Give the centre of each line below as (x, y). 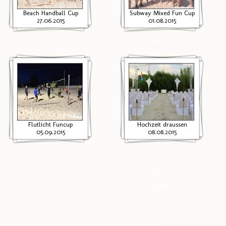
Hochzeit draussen (162, 124)
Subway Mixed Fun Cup (162, 13)
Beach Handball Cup (50, 13)
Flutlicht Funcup (50, 124)
